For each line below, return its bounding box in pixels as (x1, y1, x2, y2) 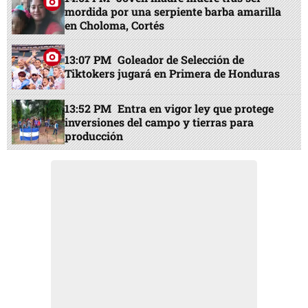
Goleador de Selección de (118, 52, 245, 67)
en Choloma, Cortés (65, 18, 165, 33)
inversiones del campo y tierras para (65, 114, 254, 129)
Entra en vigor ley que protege (118, 100, 274, 115)
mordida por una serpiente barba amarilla (65, 4, 282, 19)
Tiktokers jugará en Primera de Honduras (65, 66, 280, 81)
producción (65, 128, 124, 143)
